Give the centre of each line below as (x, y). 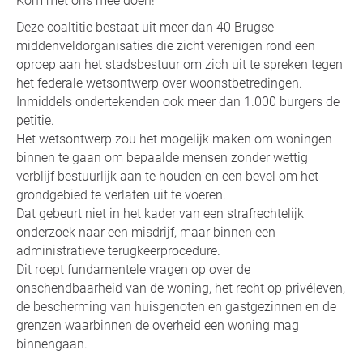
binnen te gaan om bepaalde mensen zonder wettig (162, 157)
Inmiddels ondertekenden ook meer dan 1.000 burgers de (178, 101)
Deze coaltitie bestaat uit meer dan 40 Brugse (145, 27)
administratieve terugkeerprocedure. (118, 250)
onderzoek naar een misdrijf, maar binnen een (146, 232)
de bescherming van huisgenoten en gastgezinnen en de (176, 306)
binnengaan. (52, 344)
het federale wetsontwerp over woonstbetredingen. (159, 83)
